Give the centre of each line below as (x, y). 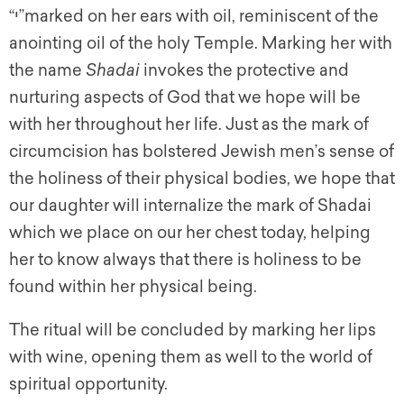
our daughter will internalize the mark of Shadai (190, 206)
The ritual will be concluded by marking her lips (193, 331)
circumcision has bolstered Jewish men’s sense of (202, 152)
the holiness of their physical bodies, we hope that (202, 179)
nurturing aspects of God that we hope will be (185, 98)
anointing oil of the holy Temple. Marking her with (201, 44)
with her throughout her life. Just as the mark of (189, 125)
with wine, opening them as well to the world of (191, 358)
